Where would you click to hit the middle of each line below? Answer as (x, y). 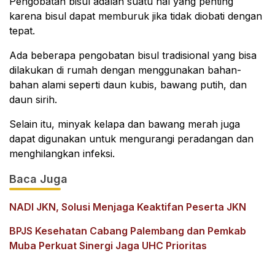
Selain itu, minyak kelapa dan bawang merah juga (125, 124)
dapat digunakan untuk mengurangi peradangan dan (131, 139)
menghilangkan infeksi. (62, 153)
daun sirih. (33, 99)
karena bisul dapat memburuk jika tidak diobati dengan (136, 16)
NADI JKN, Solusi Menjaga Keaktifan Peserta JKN (128, 207)
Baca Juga (38, 179)
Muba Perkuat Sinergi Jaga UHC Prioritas (108, 246)
